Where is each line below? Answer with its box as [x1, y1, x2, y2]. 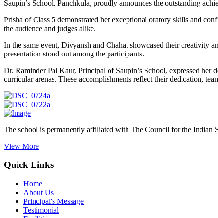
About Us [23, 188, 54, 197]
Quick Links [4, 160, 54, 170]
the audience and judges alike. [4, 24, 96, 33]
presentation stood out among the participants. [4, 49, 144, 58]
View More [4, 142, 39, 150]
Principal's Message [23, 197, 84, 206]
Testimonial [23, 206, 59, 215]
